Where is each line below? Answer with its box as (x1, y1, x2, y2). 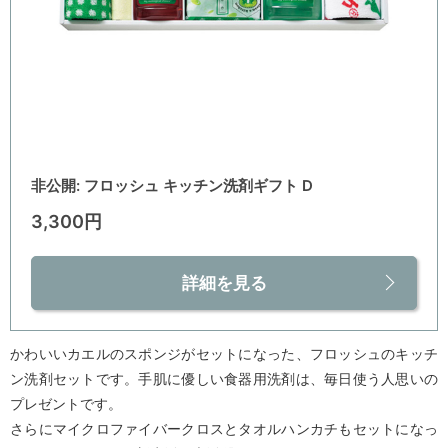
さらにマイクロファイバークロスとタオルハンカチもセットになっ (10, 419, 438, 437)
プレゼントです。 (10, 394, 122, 412)
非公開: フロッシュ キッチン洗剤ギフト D (31, 175, 313, 195)
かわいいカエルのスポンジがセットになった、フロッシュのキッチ (10, 344, 438, 362)
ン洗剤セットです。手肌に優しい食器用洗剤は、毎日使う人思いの (10, 369, 438, 387)
